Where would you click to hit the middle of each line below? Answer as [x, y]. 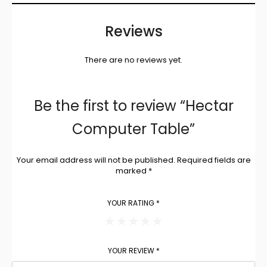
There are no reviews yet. [133, 60]
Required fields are [214, 160]
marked [132, 170]
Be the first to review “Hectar [133, 105]
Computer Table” [133, 129]
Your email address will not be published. [96, 160]
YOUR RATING [132, 203]
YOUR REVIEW [132, 250]
